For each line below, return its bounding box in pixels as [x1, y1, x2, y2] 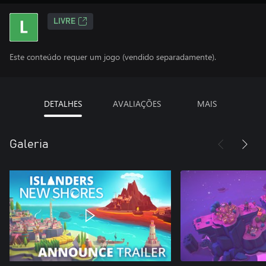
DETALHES [43, 98, 82, 109]
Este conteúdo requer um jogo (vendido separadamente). [9, 51, 216, 62]
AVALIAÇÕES [112, 98, 161, 109]
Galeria [9, 138, 49, 150]
